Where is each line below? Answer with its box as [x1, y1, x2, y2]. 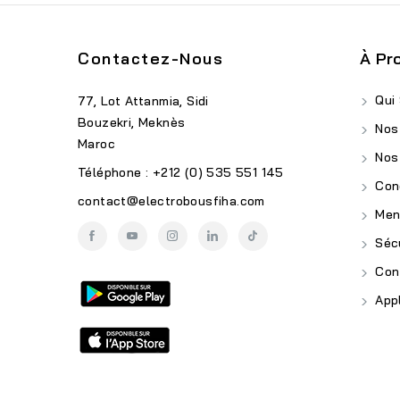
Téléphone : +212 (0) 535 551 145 [78, 164, 284, 181]
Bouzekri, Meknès [78, 114, 186, 131]
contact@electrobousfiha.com [78, 193, 265, 210]
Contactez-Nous [78, 48, 223, 70]
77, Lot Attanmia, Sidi [78, 93, 209, 110]
